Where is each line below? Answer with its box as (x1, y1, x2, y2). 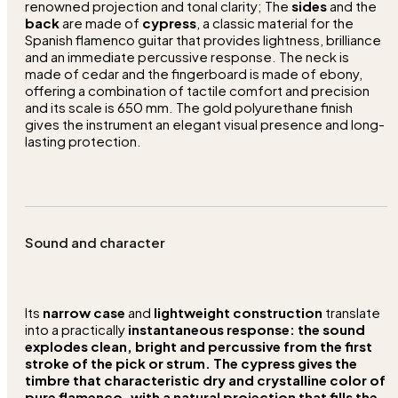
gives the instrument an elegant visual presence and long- (25, 115, 385, 132)
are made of (60, 13, 142, 31)
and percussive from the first (177, 337, 372, 354)
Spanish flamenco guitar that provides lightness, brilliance (25, 30, 381, 48)
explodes (25, 337, 91, 354)
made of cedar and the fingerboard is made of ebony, (25, 64, 362, 82)
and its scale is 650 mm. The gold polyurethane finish (25, 98, 353, 115)
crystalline (257, 370, 327, 388)
